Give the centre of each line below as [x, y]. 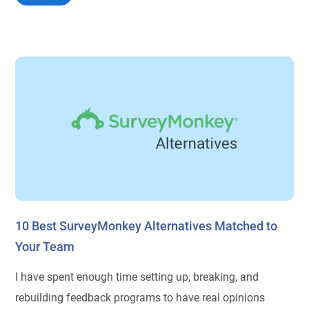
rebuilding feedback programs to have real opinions [140, 298]
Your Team [45, 247]
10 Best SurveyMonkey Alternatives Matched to [147, 226]
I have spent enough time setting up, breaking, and [137, 277]
